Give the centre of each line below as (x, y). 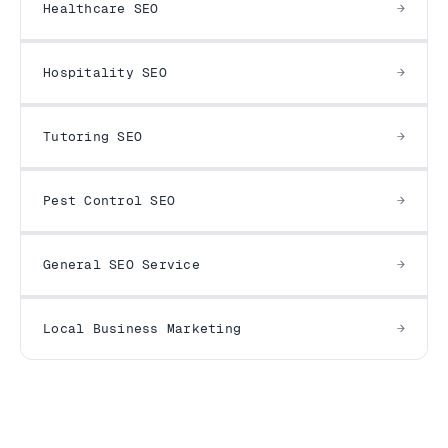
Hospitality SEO (105, 72)
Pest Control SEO (109, 200)
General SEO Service (121, 264)
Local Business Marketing (142, 328)
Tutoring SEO (93, 136)
